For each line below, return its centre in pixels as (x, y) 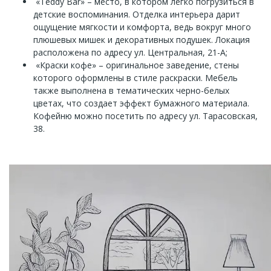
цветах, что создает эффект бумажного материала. (141, 103)
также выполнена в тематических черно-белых (131, 90)
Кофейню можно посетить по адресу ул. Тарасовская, (145, 116)
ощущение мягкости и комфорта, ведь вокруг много (142, 27)
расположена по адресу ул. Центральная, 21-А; (130, 52)
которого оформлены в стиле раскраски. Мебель (135, 77)
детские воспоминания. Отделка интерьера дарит (137, 14)
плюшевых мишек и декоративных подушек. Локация (142, 39)
